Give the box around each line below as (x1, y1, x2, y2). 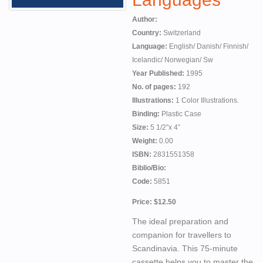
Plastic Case (161, 110, 201, 118)
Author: (132, 15, 157, 23)
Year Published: (132, 69, 186, 77)
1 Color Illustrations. (176, 96, 239, 104)
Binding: (132, 110, 161, 118)
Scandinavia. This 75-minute (132, 244, 238, 253)
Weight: (132, 137, 159, 145)
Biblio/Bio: (132, 164, 166, 172)
